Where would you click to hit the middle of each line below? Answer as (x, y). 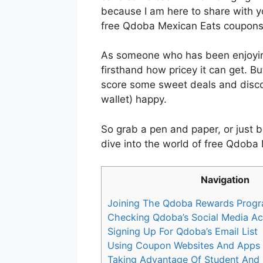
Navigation (225, 180)
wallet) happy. (134, 100)
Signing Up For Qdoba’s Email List (183, 232)
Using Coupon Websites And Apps (184, 246)
